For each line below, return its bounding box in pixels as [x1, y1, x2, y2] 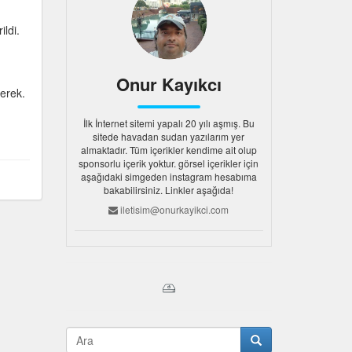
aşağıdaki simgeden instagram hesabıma [80, 170, 257, 183]
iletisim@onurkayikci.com [118, 203, 229, 216]
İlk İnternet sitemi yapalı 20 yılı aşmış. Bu [82, 116, 255, 130]
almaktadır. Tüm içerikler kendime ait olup [80, 143, 257, 156]
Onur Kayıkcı [115, 71, 222, 97]
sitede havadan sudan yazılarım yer [93, 130, 245, 143]
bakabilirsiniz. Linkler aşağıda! [104, 183, 234, 196]
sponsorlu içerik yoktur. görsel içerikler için [79, 156, 259, 170]
